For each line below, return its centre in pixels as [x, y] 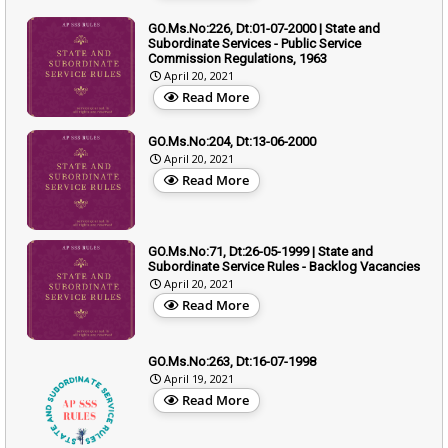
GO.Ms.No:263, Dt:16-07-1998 [232, 361]
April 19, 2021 [199, 378]
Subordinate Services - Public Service [254, 43]
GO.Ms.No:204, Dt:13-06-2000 [232, 141]
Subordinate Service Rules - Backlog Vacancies [284, 266]
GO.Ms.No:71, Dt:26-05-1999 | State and [260, 251]
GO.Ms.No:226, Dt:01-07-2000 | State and [264, 28]
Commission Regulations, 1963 [237, 58]
